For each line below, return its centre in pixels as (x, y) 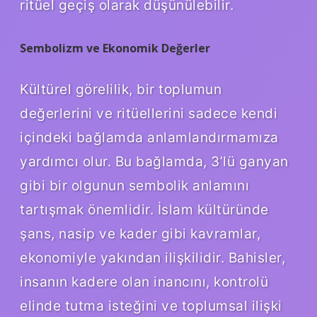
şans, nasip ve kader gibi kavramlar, (140, 234)
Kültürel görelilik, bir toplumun (121, 90)
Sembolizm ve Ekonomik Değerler (115, 48)
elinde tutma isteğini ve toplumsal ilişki (151, 306)
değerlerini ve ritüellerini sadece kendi (149, 114)
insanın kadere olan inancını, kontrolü (144, 282)
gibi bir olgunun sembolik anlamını (134, 186)
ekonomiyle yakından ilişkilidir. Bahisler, (152, 258)
